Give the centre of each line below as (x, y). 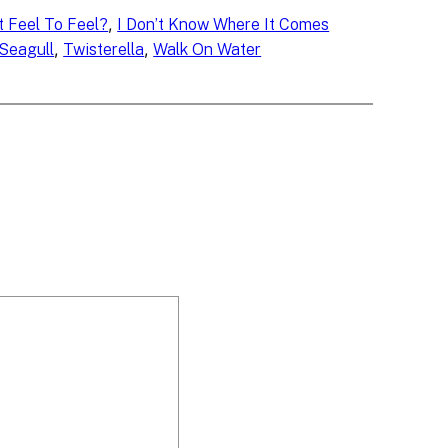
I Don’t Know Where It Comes (223, 25)
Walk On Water (207, 50)
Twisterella (104, 50)
